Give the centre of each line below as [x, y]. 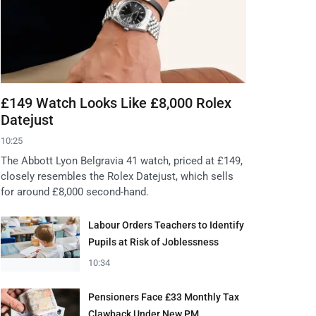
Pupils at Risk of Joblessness [153, 242]
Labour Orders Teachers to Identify [166, 225]
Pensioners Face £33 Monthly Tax [164, 297]
